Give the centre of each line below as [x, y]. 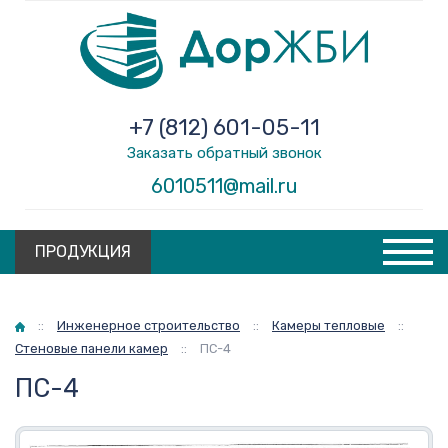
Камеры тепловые [328, 325]
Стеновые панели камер [91, 348]
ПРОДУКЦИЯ [83, 251]
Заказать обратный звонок [224, 153]
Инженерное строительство [148, 325]
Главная [37, 324]
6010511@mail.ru [224, 186]
